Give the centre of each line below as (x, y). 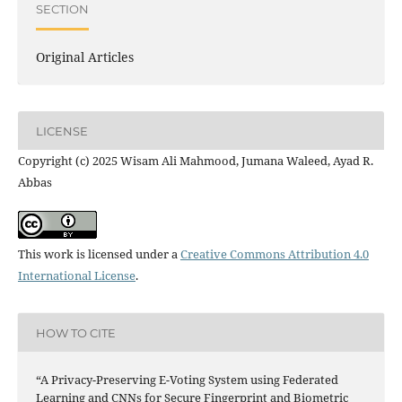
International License (76, 276)
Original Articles (84, 57)
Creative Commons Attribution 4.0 (274, 254)
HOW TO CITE (75, 332)
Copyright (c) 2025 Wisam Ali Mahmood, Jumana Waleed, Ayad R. (195, 161)
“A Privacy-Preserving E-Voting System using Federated (187, 379)
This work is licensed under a (99, 254)
